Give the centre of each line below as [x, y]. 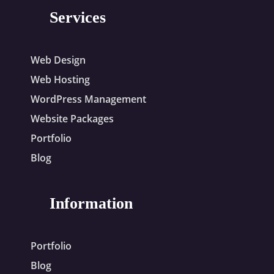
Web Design [58, 60]
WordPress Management [88, 99]
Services [77, 17]
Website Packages [72, 118]
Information [91, 203]
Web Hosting [60, 79]
